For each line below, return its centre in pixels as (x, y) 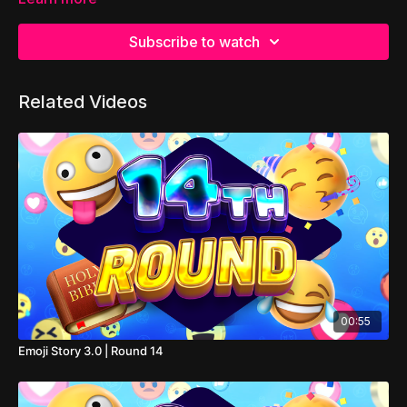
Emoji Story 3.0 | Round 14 (91, 351)
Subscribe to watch (194, 41)
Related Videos (83, 101)
